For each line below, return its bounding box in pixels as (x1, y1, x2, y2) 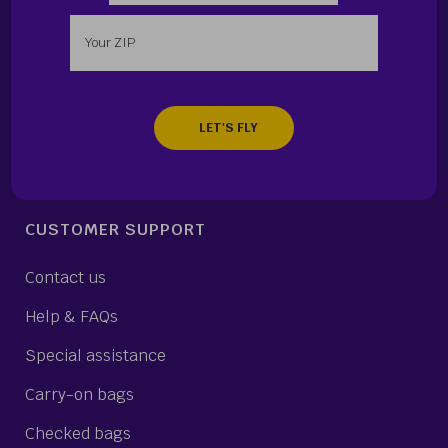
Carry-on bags (25, 383, 134, 405)
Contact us (25, 266, 106, 288)
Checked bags (25, 422, 131, 444)
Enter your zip (223, 5, 344, 29)
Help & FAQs (25, 305, 118, 327)
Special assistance (25, 344, 166, 366)
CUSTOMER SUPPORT (25, 218, 206, 240)
